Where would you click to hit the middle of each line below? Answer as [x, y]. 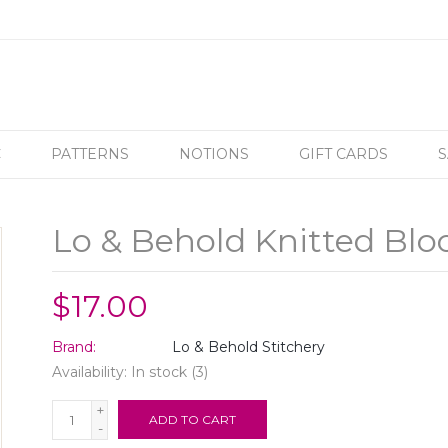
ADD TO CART [193, 419]
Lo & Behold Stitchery [249, 347]
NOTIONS [214, 154]
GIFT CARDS [343, 154]
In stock [159, 372]
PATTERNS [90, 154]
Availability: [92, 372]
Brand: [74, 347]
